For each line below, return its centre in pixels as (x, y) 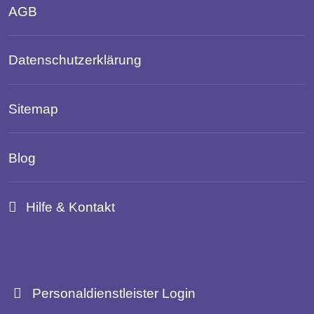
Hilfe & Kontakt (71, 206)
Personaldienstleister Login (112, 293)
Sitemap (33, 109)
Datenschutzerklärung (75, 60)
